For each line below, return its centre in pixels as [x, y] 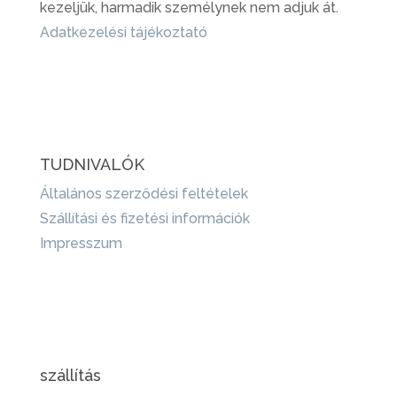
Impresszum [81, 243]
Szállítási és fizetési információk [144, 218]
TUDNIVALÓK [92, 164]
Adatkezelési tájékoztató [123, 32]
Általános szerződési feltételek [144, 193]
